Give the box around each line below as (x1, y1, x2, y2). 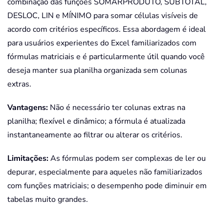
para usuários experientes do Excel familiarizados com (7, 38, 197, 49)
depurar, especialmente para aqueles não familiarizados (7, 167, 202, 178)
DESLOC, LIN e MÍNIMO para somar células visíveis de (7, 10, 198, 22)
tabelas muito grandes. (7, 194, 88, 205)
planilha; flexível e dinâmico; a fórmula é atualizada (7, 116, 185, 127)
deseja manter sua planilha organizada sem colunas (7, 65, 187, 76)
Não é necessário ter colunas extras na (48, 102, 185, 113)
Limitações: (7, 153, 48, 164)
